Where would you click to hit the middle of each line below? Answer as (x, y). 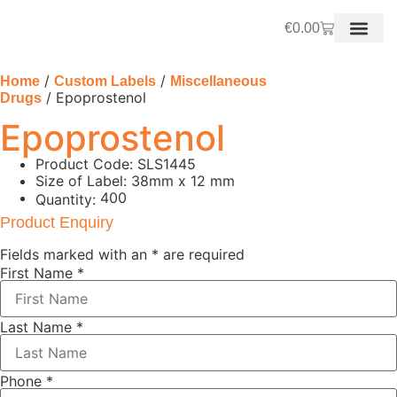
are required (202, 254)
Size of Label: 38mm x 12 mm (135, 181)
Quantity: (66, 199)
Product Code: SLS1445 (116, 164)
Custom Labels (105, 81)
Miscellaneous (218, 81)
